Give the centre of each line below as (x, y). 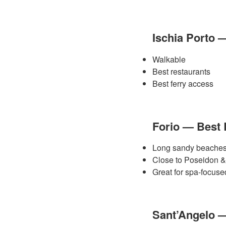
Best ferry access (183, 83)
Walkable (169, 59)
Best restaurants (181, 71)
